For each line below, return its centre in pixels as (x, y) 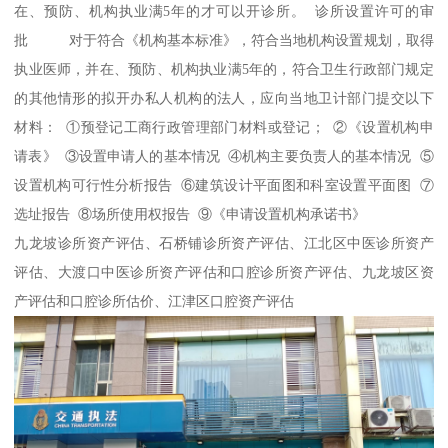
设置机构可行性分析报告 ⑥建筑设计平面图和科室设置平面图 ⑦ (224, 184)
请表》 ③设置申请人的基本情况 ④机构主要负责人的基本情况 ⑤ (224, 155)
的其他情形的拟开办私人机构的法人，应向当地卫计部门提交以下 (224, 97)
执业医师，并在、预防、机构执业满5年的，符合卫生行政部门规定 (224, 68)
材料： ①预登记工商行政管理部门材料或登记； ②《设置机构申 (224, 126)
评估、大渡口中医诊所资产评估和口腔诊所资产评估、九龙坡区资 (224, 271)
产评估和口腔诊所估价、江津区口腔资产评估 (154, 300)
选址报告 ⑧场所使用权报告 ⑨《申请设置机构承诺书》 (190, 213)
